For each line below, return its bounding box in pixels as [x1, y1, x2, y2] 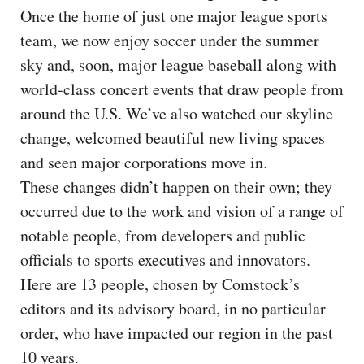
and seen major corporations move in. [20, 150, 273, 173]
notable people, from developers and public [20, 223, 305, 246]
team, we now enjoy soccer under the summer [20, 28, 319, 51]
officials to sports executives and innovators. [20, 248, 310, 271]
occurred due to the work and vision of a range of [20, 199, 344, 222]
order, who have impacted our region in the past [20, 321, 333, 344]
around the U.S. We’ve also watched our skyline [20, 102, 333, 124]
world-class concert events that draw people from [20, 77, 344, 100]
